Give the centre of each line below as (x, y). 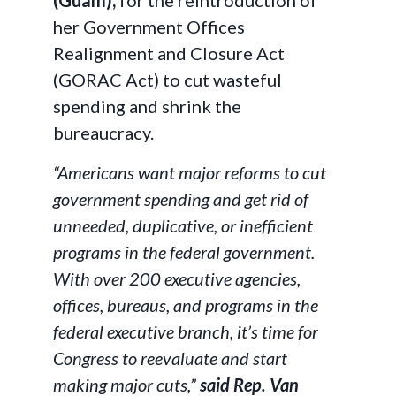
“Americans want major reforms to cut (190, 172)
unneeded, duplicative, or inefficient (183, 225)
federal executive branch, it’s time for (186, 331)
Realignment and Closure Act (169, 53)
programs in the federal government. (184, 252)
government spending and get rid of (181, 199)
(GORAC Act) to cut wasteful (168, 80)
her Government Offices (149, 27)
